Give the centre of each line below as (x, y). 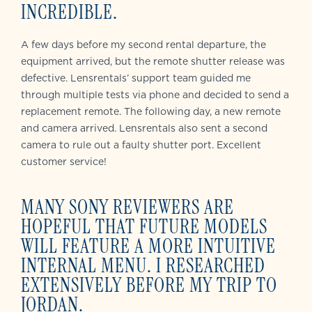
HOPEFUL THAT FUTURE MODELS (144, 227)
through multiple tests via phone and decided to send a (155, 95)
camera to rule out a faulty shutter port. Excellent (141, 145)
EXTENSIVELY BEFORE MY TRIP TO (149, 286)
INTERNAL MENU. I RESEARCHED (143, 266)
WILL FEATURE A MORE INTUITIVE (148, 247)
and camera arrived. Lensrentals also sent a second (144, 128)
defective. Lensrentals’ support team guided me (136, 78)
